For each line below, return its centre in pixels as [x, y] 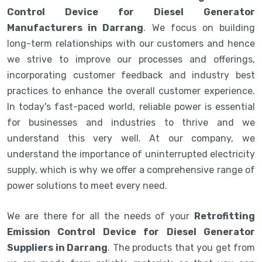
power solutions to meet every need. [87, 185]
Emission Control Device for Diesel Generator [131, 232]
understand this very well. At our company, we [131, 138]
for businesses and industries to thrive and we [131, 122]
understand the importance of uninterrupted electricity [131, 154]
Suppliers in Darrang [57, 247]
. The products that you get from [181, 247]
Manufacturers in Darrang [75, 27]
